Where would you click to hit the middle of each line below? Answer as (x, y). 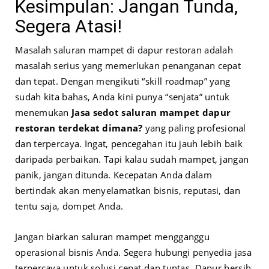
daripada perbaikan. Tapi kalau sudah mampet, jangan (132, 159)
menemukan (44, 113)
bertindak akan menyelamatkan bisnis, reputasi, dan (128, 191)
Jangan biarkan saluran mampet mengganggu (112, 237)
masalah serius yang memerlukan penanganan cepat (128, 66)
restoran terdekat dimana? (79, 128)
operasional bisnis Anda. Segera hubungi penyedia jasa (133, 252)
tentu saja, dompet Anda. (69, 206)
